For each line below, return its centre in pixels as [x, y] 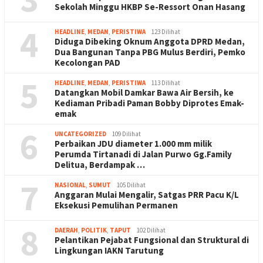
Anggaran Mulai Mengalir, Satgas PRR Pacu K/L [147, 194]
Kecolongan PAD [87, 62]
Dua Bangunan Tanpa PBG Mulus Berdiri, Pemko [150, 52]
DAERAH [66, 230]
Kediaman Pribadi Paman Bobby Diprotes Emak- [149, 103]
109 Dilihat [127, 134]
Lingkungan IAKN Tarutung [109, 250]
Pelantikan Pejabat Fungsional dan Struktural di [152, 240]
